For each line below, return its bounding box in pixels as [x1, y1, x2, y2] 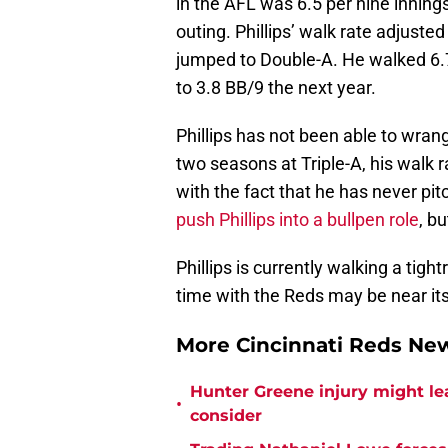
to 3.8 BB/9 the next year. [176, 77, 376, 99]
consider [190, 406, 262, 426]
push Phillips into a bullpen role [176, 209, 419, 231]
